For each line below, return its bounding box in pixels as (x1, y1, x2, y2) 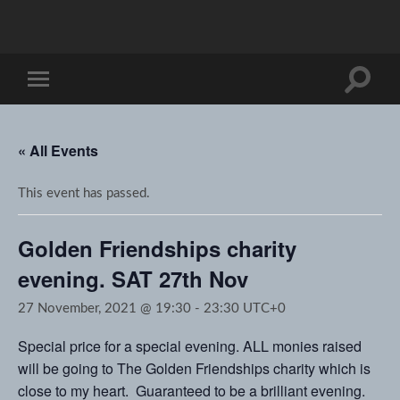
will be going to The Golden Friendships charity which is (18, 358, 371, 379)
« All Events (18, 140, 98, 161)
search (356, 92, 398, 107)
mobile (41, 100, 84, 114)
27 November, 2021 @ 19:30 (18, 302, 191, 315)
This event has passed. (18, 187, 150, 200)
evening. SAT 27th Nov (18, 263, 248, 294)
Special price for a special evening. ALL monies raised (18, 336, 362, 356)
